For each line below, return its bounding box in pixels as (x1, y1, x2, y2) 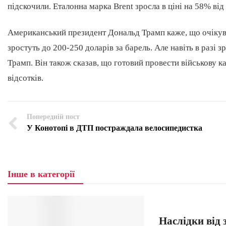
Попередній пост (27, 112, 80, 121)
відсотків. (8, 73, 45, 83)
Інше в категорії (8, 168, 75, 179)
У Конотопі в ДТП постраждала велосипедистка (27, 123, 202, 132)
